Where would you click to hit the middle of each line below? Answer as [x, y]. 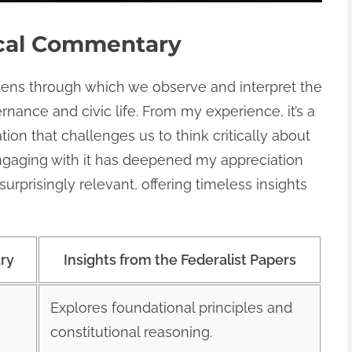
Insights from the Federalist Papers [180, 259]
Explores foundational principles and [171, 307]
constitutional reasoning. [131, 332]
